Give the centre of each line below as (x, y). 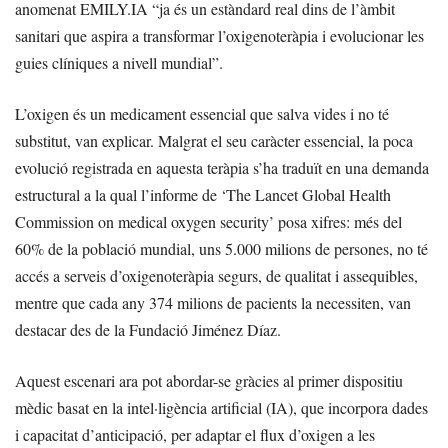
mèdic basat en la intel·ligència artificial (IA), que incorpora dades (221, 408)
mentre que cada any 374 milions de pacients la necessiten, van (213, 303)
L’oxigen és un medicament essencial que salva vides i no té (202, 114)
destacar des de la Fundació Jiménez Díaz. (148, 330)
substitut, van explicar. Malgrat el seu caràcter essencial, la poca (214, 141)
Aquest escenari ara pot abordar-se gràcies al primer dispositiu (209, 381)
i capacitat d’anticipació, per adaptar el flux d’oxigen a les (195, 435)
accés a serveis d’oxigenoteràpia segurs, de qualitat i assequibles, (216, 276)
